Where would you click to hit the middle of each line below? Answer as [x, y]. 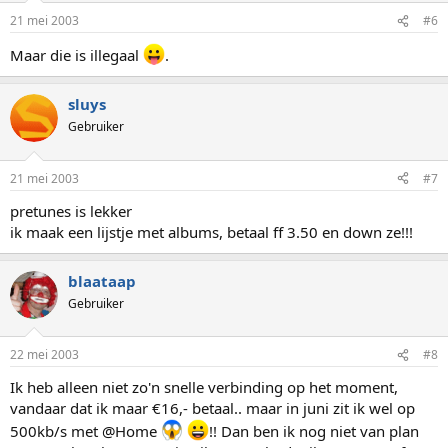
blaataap [102, 280]
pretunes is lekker [71, 210]
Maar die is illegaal [76, 55]
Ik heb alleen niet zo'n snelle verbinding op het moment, [204, 387]
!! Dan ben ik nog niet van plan [314, 431]
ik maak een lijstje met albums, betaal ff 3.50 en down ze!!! [211, 231]
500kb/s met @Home [85, 431]
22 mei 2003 [44, 354]
